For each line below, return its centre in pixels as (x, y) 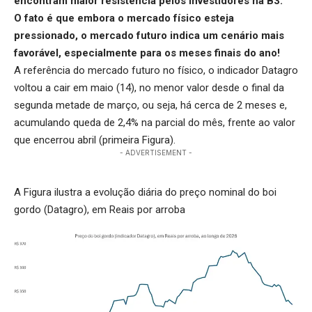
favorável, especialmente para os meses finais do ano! (147, 53)
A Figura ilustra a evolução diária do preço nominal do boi (145, 193)
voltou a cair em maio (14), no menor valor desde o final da (149, 88)
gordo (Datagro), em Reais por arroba (100, 210)
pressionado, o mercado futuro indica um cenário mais (149, 36)
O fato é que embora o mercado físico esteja (124, 18)
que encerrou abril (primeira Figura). (95, 140)
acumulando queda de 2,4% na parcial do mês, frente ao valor (155, 123)
